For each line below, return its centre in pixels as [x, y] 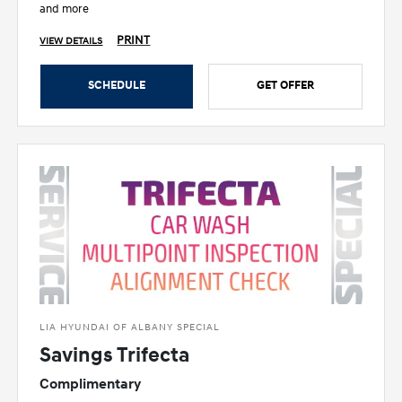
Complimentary [91, 384]
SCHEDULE [117, 85]
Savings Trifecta [115, 355]
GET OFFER [285, 85]
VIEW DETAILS [71, 41]
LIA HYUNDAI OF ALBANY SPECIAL [130, 327]
